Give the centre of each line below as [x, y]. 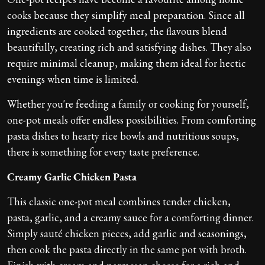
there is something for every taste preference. [103, 151]
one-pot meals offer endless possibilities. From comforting [132, 119]
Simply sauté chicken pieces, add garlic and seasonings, [127, 233]
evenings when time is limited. [73, 79]
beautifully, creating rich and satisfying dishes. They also [129, 47]
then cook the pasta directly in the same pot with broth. [127, 249]
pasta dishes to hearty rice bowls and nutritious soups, [123, 135]
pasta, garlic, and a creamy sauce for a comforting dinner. [130, 217]
